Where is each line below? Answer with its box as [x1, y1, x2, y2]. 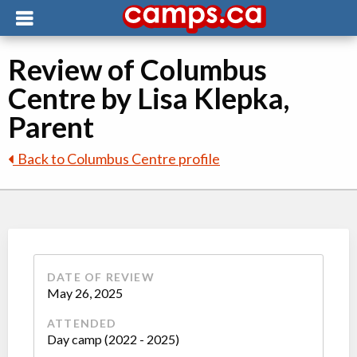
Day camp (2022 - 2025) [47, 331, 179, 347]
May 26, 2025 [47, 285, 123, 300]
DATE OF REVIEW [47, 270, 155, 284]
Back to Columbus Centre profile [13, 150, 220, 167]
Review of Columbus [8, 52, 267, 87]
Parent [8, 109, 94, 144]
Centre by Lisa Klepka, [8, 80, 289, 116]
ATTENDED [47, 316, 117, 330]
